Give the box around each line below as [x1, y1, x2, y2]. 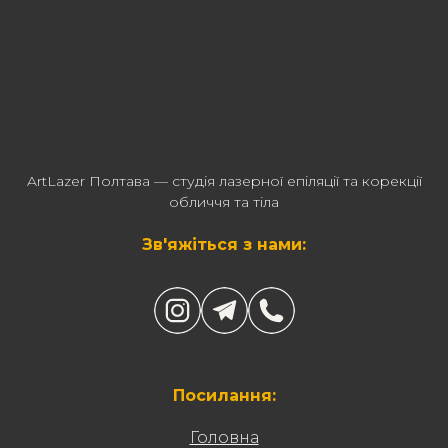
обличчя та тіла [169, 192, 279, 211]
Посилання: [172, 385, 276, 405]
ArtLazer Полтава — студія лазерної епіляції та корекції [26, 171, 422, 190]
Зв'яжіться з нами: [142, 234, 306, 254]
